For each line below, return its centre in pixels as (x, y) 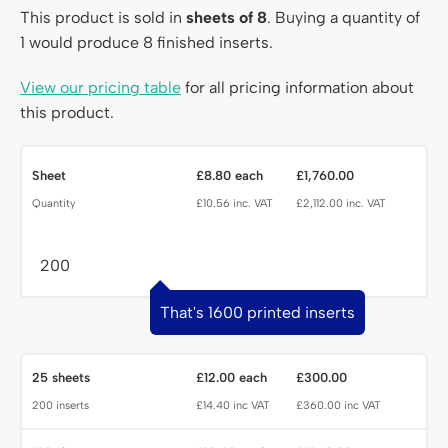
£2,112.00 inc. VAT (341, 204)
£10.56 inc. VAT (253, 204)
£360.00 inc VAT (338, 406)
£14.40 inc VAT (233, 406)
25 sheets (61, 378)
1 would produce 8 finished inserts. (146, 43)
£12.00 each (231, 378)
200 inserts (60, 406)
